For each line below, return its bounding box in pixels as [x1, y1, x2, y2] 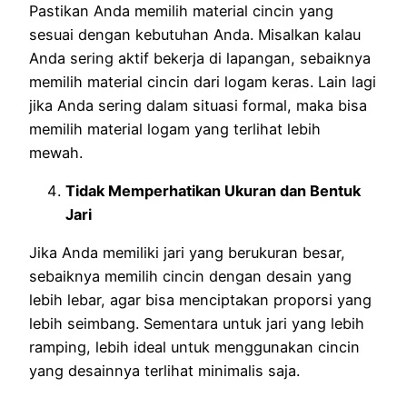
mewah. [29, 143, 87, 162]
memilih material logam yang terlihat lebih [29, 119, 321, 138]
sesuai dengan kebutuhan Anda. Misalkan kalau [29, 25, 361, 44]
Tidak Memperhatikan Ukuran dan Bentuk [65, 182, 361, 201]
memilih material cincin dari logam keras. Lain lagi [29, 72, 376, 91]
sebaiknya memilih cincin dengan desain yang [29, 267, 352, 286]
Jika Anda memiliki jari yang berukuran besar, [29, 243, 345, 263]
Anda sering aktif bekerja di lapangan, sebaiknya [29, 48, 371, 67]
